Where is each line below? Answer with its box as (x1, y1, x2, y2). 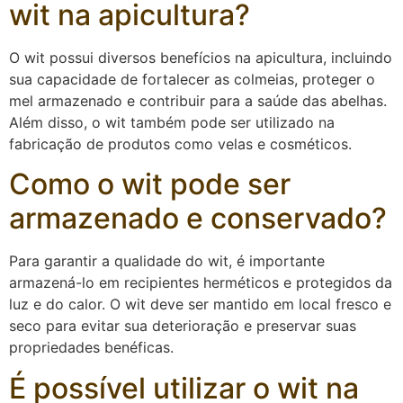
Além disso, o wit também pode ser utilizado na (9, 112, 335, 131)
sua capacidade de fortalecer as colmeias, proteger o (9, 69, 375, 88)
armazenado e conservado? (9, 201, 387, 237)
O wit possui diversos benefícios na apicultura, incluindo (9, 48, 392, 67)
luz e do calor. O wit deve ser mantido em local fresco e (9, 295, 391, 314)
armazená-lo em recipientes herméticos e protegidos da (9, 273, 392, 292)
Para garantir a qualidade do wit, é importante (9, 252, 325, 271)
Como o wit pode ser (9, 166, 291, 202)
